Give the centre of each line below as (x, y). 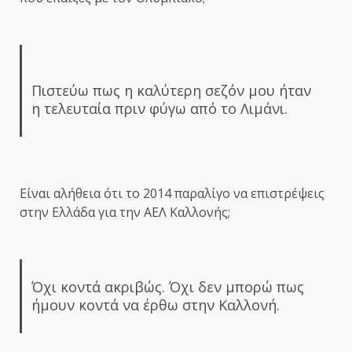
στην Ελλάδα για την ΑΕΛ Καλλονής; (125, 213)
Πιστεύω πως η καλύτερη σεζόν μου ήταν (171, 91)
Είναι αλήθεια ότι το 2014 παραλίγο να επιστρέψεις (172, 194)
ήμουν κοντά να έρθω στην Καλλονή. (155, 305)
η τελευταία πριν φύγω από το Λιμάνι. (159, 109)
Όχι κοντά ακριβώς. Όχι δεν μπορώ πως (167, 287)
